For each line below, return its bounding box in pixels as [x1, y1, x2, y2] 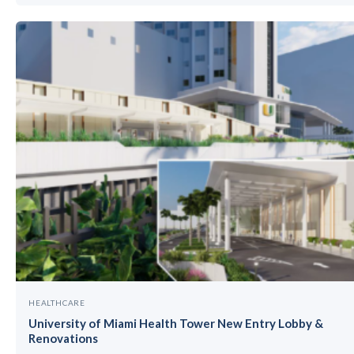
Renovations [28, 330, 98, 345]
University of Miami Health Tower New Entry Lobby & [28, 315, 323, 330]
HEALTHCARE [28, 297, 85, 307]
